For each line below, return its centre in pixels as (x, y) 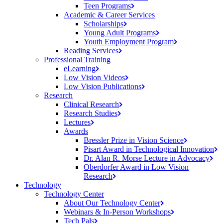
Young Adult (105, 33)
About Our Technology (102, 203)
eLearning (80, 69)
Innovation (197, 149)
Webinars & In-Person (100, 212)
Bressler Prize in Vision (121, 140)
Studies (106, 113)
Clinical (77, 105)
